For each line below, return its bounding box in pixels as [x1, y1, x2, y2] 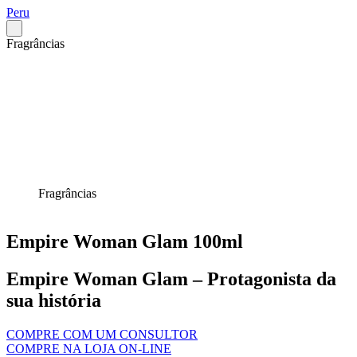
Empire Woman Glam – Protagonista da [6, 268, 336, 289]
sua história [6, 289, 101, 311]
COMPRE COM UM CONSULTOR [6, 327, 198, 341]
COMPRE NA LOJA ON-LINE [6, 341, 171, 355]
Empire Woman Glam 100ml [6, 230, 243, 252]
